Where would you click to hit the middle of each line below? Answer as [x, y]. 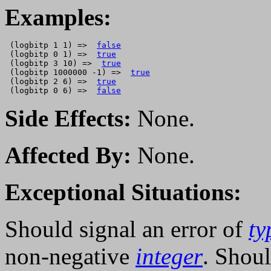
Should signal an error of [127, 229]
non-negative [70, 256]
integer [169, 256]
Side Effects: [68, 119]
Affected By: [68, 155]
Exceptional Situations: [123, 192]
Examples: [58, 18]
